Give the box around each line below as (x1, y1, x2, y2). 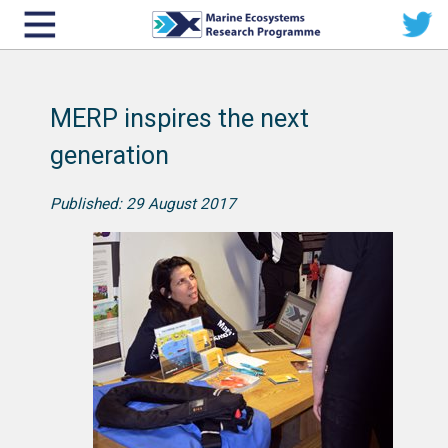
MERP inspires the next (50, 104, 309, 133)
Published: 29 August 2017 (50, 194, 236, 213)
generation (50, 141, 169, 170)
